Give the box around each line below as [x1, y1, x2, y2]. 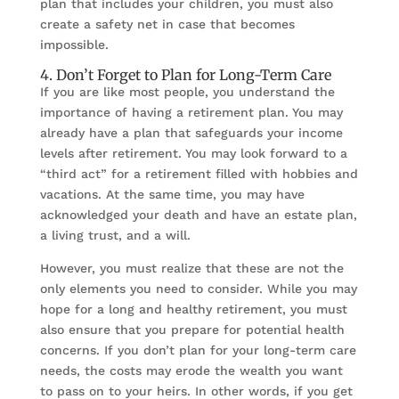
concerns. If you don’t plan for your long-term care [39, 343, 356, 358]
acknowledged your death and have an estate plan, [39, 208, 357, 223]
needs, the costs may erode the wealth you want [39, 363, 343, 379]
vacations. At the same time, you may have [39, 187, 305, 202]
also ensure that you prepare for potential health [39, 322, 345, 338]
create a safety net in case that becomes [39, 17, 295, 32]
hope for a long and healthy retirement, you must [39, 302, 347, 317]
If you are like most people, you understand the [39, 85, 335, 100]
